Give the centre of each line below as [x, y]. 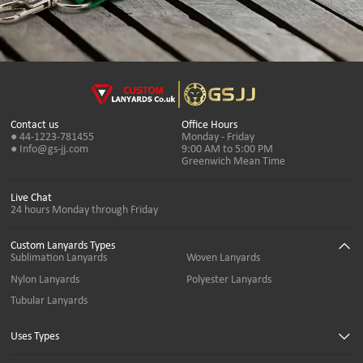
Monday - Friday [218, 138]
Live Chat [32, 198]
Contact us [35, 126]
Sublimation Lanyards [59, 258]
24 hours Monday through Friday [85, 210]
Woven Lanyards [223, 258]
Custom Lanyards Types [63, 246]
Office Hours [209, 126]
